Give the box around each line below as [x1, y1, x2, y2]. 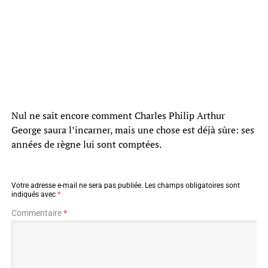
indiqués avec [11, 190, 57, 199]
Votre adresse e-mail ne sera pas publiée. [11, 181, 143, 190]
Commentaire [11, 208, 63, 218]
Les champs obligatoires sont [144, 181, 240, 190]
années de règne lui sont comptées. [11, 137, 162, 151]
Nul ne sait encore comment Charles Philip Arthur [11, 108, 225, 122]
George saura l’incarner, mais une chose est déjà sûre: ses [11, 123, 254, 136]
